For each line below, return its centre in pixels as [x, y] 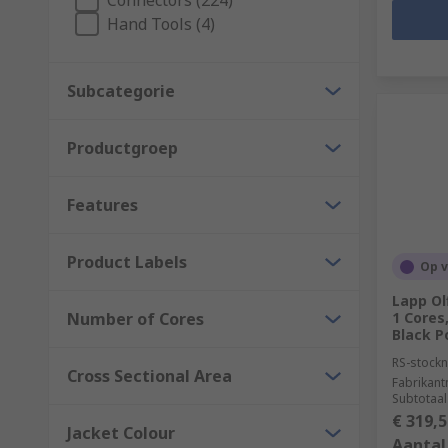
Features [102, 205]
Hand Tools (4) [161, 24]
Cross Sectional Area [149, 376]
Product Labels [127, 262]
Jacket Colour [121, 433]
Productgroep [122, 148]
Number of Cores [135, 319]
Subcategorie [121, 91]
